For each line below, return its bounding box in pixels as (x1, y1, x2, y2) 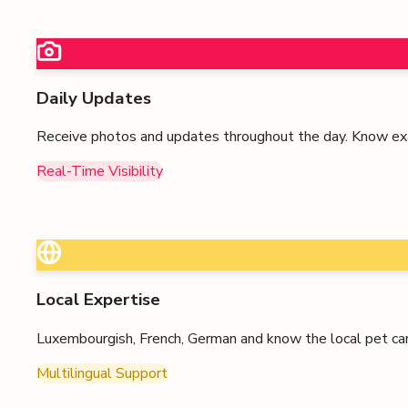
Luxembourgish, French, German (36, 328, 237, 349)
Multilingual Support (36, 362, 168, 383)
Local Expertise (36, 288, 160, 312)
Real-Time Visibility (36, 161, 163, 182)
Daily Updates (36, 86, 151, 110)
